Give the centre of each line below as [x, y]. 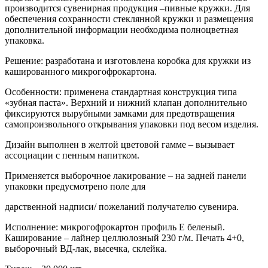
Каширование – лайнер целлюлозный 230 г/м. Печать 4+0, [124, 238]
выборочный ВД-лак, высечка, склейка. [86, 249]
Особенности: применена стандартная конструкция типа [121, 92]
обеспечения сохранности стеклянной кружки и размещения [129, 19]
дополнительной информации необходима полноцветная [121, 30]
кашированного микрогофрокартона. [81, 72]
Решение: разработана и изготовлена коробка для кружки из [128, 61]
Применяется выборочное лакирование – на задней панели [126, 176]
